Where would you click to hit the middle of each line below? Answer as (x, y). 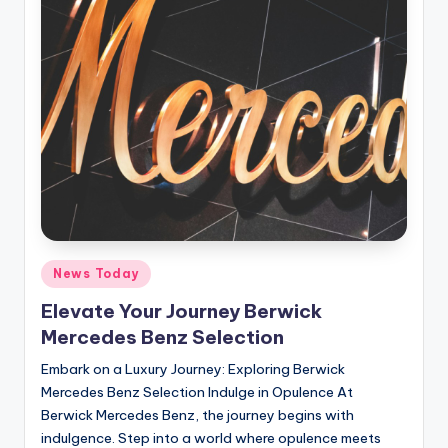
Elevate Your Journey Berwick (181, 311)
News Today (96, 273)
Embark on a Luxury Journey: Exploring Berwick (193, 369)
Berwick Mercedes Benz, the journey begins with (197, 415)
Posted (63, 269)
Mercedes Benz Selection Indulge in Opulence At (197, 392)
